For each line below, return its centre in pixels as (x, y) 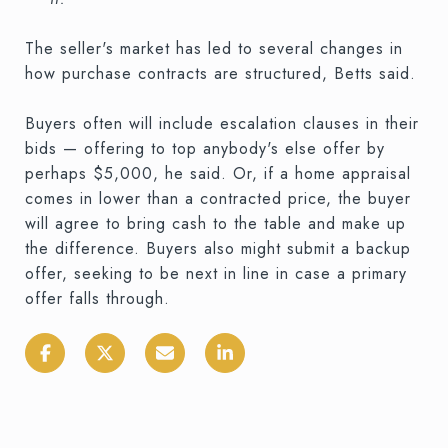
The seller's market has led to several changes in (214, 48)
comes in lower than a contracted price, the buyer (218, 198)
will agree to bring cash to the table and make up (215, 223)
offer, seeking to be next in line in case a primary (216, 273)
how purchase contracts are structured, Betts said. (220, 73)
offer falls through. (97, 298)
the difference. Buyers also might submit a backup (218, 248)
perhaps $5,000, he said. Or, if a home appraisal (218, 173)
